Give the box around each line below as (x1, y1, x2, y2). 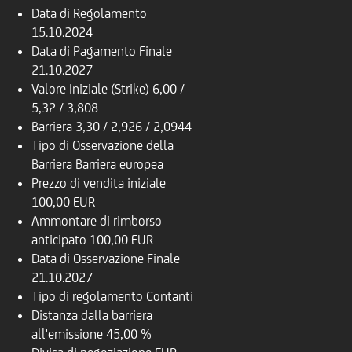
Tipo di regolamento (31, 288, 143, 304)
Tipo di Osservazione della (31, 137, 174, 153)
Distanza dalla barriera (31, 307, 152, 323)
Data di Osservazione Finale (31, 251, 180, 266)
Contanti (146, 288, 193, 304)
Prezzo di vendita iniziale (31, 175, 166, 191)
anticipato (31, 232, 86, 247)
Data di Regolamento (31, 5, 147, 21)
